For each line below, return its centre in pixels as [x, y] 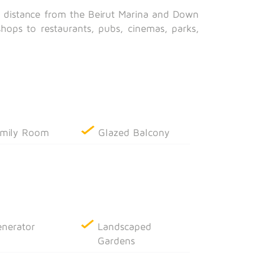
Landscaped [125, 226]
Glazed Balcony [134, 132]
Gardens [117, 240]
